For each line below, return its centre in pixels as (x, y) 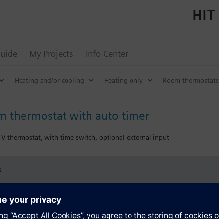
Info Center (107, 54)
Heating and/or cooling (49, 80)
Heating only (123, 80)
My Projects (51, 54)
